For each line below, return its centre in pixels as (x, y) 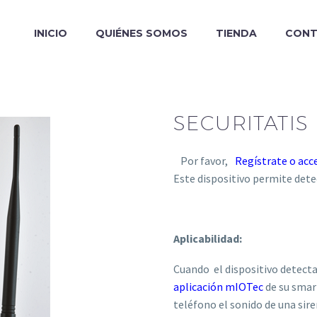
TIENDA (236, 33)
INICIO (51, 33)
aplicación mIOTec (218, 286)
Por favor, (204, 161)
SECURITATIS (241, 123)
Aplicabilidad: (208, 239)
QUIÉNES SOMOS (142, 33)
